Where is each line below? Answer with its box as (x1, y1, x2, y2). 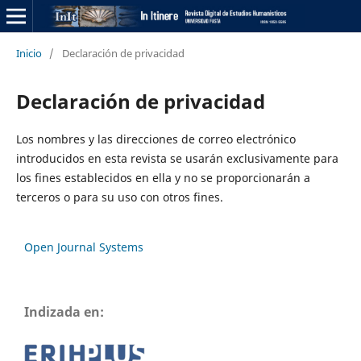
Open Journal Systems (24, 239, 143, 255)
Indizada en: (24, 302, 104, 321)
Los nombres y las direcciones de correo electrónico (15, 131, 296, 147)
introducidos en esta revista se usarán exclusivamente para (15, 150, 338, 166)
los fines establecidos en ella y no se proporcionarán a (15, 169, 310, 185)
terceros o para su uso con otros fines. (15, 189, 223, 205)
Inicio (15, 45, 42, 60)
